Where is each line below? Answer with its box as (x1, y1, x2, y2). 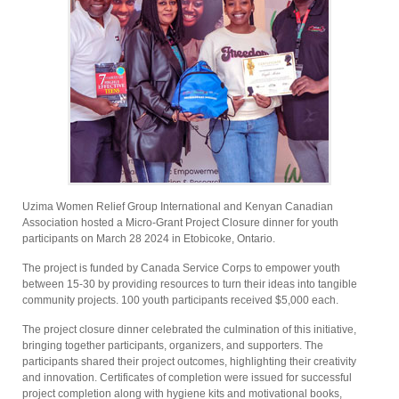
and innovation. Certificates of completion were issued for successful (22, 371, 352, 384)
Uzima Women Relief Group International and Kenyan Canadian (22, 200, 333, 213)
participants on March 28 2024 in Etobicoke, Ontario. (22, 232, 275, 245)
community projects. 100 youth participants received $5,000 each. (22, 294, 338, 306)
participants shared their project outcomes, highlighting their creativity (22, 355, 356, 368)
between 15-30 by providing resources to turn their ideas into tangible (22, 278, 357, 290)
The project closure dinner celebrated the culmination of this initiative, (22, 323, 356, 336)
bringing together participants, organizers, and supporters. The (22, 339, 323, 352)
